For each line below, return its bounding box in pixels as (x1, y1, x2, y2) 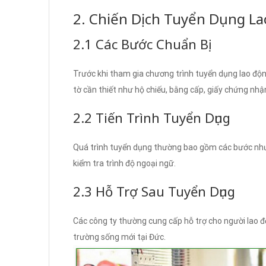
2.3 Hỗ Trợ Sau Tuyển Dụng (73, 182, 235, 200)
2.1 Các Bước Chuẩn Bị (73, 34, 212, 53)
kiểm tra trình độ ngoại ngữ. (73, 158, 176, 168)
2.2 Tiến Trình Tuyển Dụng (73, 108, 230, 126)
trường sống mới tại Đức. (73, 232, 166, 242)
